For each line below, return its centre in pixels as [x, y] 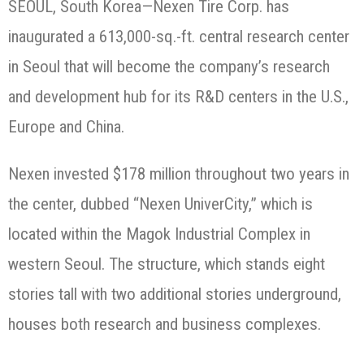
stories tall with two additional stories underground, [175, 295]
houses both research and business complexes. [165, 325]
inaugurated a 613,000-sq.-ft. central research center [179, 37]
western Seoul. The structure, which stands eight [167, 264]
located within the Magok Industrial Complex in [159, 234]
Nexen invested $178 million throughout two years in [179, 174]
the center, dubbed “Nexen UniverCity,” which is [160, 204]
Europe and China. [66, 127]
